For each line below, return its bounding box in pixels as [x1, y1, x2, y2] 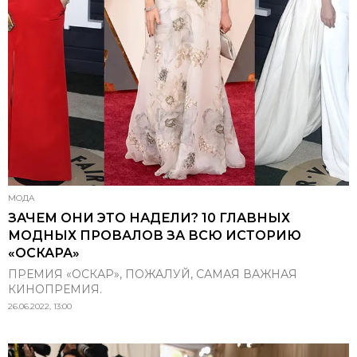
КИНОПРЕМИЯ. [8, 282, 102, 296]
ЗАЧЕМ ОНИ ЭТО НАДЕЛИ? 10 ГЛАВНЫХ [8, 210, 290, 226]
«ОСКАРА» [8, 245, 80, 261]
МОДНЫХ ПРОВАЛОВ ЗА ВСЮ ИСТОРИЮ [8, 228, 301, 243]
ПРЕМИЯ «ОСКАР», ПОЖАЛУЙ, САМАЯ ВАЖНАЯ [8, 267, 297, 281]
